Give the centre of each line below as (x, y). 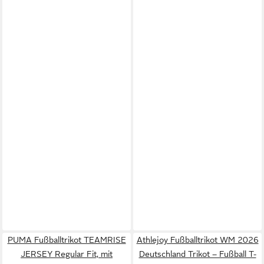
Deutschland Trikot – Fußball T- (197, 254)
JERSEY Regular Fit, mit (67, 254)
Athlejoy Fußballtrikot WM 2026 (197, 240)
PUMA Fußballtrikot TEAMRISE (67, 240)
